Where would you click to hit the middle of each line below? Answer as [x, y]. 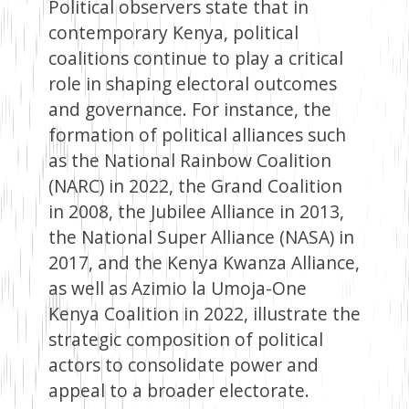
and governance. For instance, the [189, 110]
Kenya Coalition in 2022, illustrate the [204, 314]
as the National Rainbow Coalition [189, 161]
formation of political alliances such [197, 135]
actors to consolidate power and [183, 365]
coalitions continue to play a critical [195, 58]
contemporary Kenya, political [173, 33]
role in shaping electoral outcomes [192, 84]
